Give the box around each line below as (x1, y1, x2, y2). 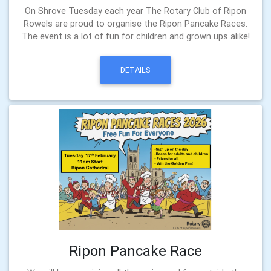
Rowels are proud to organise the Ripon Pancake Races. (24, 18, 247, 29)
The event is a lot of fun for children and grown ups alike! (21, 31, 250, 42)
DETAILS (120, 65, 151, 76)
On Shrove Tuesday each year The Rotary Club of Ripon (25, 5, 246, 16)
